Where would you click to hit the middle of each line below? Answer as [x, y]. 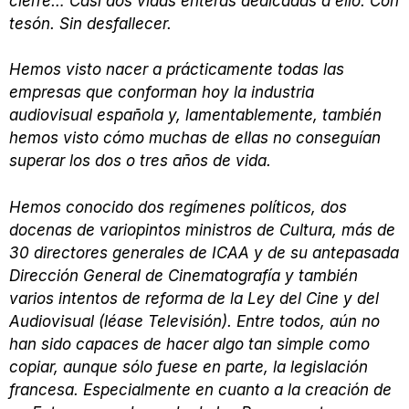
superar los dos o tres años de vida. [140, 161]
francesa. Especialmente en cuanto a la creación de [200, 389]
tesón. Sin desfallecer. [93, 23]
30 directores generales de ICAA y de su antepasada [204, 252]
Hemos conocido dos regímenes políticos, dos [178, 207]
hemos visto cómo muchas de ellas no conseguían [195, 138]
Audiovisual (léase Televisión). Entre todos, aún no [194, 321]
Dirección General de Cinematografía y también [184, 275]
